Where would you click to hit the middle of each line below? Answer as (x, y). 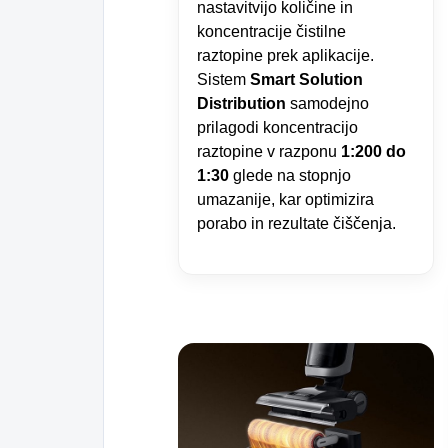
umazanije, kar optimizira (285, 199)
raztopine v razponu (269, 151)
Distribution (241, 103)
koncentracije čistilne (271, 31)
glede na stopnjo (290, 175)
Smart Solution (306, 79)
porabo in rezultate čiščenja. (296, 223)
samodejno (327, 103)
